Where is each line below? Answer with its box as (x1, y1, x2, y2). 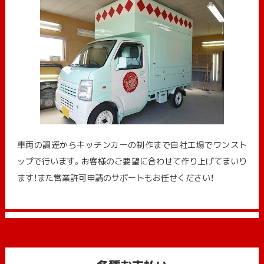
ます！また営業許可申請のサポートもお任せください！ (16, 171, 214, 183)
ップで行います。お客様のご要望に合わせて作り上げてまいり (16, 154, 247, 167)
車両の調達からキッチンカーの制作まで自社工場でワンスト (16, 138, 247, 150)
